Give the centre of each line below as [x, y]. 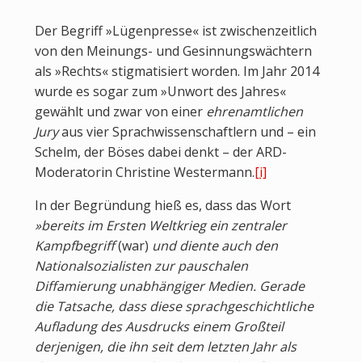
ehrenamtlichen [254, 112]
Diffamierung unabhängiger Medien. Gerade [169, 286]
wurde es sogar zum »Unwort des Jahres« [160, 92]
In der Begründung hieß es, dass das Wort [162, 206]
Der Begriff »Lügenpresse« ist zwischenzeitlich [175, 31]
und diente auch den [213, 246]
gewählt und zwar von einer [120, 112]
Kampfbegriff [76, 246]
